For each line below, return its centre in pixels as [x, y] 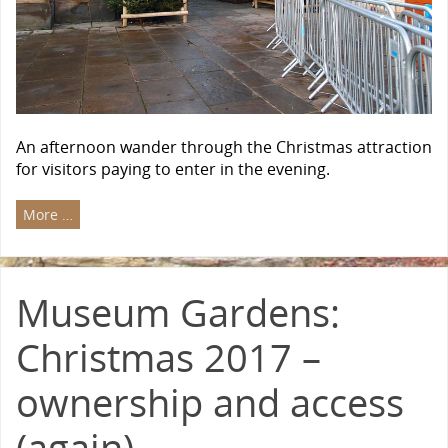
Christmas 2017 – [168, 356]
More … [48, 214]
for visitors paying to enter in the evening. [173, 169]
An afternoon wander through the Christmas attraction [224, 147]
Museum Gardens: [178, 311]
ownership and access [210, 401]
